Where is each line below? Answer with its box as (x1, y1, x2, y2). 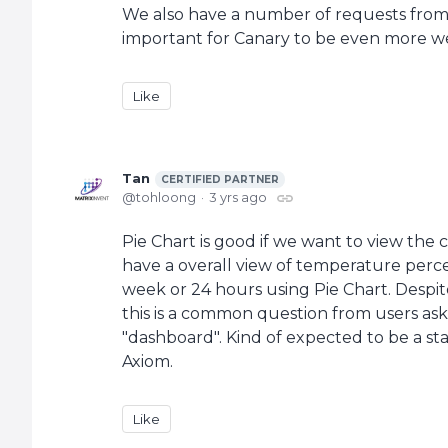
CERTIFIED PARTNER (161, 172, 279, 186)
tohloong (136, 188, 196, 205)
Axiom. (122, 351, 173, 371)
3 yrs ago (209, 188, 267, 205)
